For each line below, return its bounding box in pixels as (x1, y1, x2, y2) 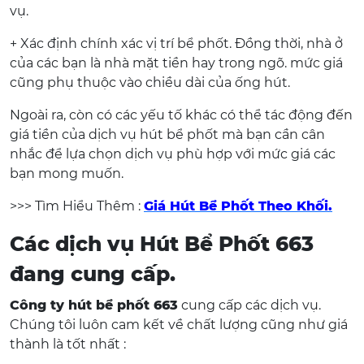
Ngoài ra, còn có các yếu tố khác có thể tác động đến (10, 107, 353, 123)
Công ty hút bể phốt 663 (10, 297, 178, 313)
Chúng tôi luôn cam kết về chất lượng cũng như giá (10, 317, 348, 332)
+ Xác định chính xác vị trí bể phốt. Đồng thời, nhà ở (10, 36, 343, 51)
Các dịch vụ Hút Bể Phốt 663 (10, 232, 314, 256)
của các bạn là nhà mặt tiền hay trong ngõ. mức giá (10, 55, 343, 71)
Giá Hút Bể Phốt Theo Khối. (144, 198, 332, 214)
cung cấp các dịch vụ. (178, 297, 321, 313)
